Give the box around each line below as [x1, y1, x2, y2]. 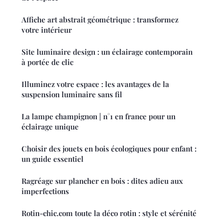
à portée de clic [22, 57, 73, 67]
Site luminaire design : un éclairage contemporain [22, 46, 193, 57]
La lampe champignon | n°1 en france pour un [22, 111, 175, 121]
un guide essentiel [22, 153, 84, 164]
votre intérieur [22, 24, 72, 35]
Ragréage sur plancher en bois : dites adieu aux [22, 175, 183, 186]
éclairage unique [22, 121, 79, 131]
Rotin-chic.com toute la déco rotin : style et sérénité [22, 208, 197, 218]
